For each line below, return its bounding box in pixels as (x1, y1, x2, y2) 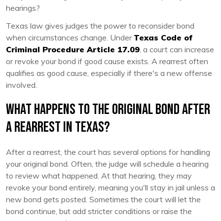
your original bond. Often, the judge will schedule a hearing (6, 158, 209, 169)
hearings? (6, 2, 40, 13)
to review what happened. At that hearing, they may (6, 170, 192, 181)
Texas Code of (134, 32, 193, 42)
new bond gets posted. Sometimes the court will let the (6, 194, 201, 204)
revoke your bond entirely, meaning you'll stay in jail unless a (6, 182, 215, 192)
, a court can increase (140, 44, 214, 54)
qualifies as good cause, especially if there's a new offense (6, 68, 212, 78)
